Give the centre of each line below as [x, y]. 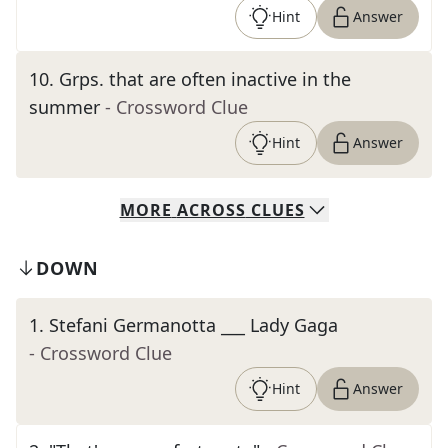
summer [64, 107]
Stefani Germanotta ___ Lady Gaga [193, 325]
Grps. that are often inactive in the [205, 79]
